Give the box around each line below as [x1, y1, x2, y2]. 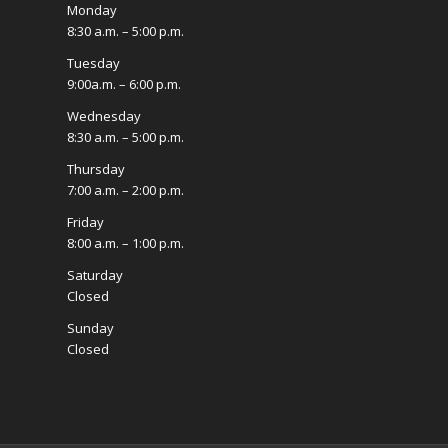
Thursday [67, 160, 125, 179]
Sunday [67, 319, 114, 338]
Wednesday [67, 107, 141, 126]
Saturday [67, 266, 123, 285]
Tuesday [67, 54, 120, 73]
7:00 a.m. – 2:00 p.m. [67, 181, 184, 200]
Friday [67, 213, 104, 232]
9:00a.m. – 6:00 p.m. [67, 75, 181, 94]
